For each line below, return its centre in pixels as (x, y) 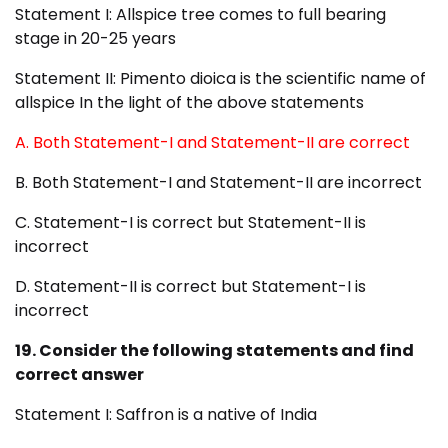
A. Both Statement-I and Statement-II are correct (212, 143)
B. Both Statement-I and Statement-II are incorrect (218, 183)
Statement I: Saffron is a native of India (166, 415)
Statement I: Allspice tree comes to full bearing (200, 15)
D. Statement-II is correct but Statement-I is (190, 287)
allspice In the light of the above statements (189, 103)
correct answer (79, 375)
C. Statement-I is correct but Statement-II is (190, 223)
